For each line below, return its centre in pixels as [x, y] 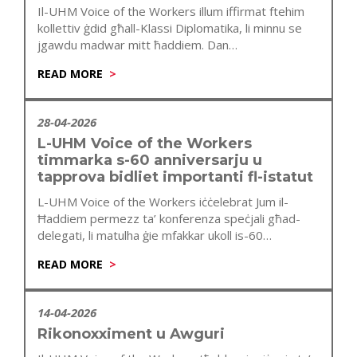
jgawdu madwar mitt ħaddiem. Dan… [137, 44]
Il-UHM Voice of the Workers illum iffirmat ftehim [171, 11]
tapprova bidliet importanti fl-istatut [175, 177]
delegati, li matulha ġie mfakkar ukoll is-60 [150, 235]
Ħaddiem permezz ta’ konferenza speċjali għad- [169, 218]
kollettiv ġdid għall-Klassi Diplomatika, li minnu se [170, 27]
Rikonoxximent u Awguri [131, 333]
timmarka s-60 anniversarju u [150, 160]
